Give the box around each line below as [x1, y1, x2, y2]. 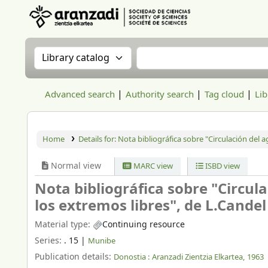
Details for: [78, 133, 118, 145]
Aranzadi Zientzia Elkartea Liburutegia [28, 29, 162, 40]
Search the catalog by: [33, 45, 153, 62]
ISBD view [203, 160, 240, 172]
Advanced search [45, 88, 115, 101]
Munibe [88, 234, 115, 246]
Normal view [48, 160, 101, 172]
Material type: [35, 218, 93, 231]
